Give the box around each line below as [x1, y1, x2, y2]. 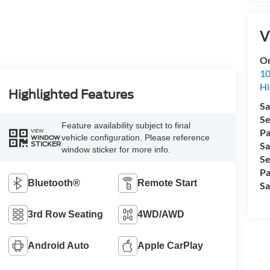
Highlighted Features [8, 87, 134, 102]
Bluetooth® [27, 177, 80, 188]
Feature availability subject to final [61, 121, 190, 130]
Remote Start [137, 177, 198, 188]
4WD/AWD [137, 209, 185, 219]
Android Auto [27, 240, 89, 251]
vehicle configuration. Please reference [61, 133, 210, 142]
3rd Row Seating [27, 209, 103, 219]
